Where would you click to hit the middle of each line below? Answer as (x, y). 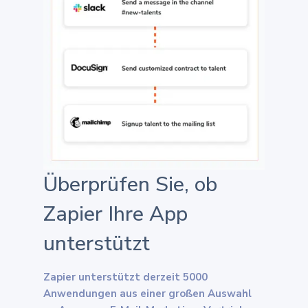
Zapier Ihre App (115, 214)
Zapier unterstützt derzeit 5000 (125, 277)
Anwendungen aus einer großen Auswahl (147, 294)
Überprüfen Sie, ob (130, 185)
